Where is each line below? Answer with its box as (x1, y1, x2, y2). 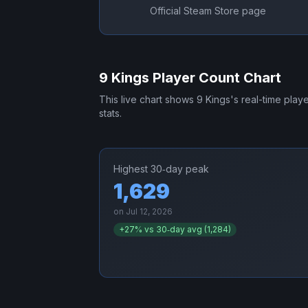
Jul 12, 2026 (126, 206, 173, 217)
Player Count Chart (149, 69, 281, 87)
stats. (99, 107, 122, 120)
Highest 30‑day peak (113, 163, 209, 175)
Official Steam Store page (149, 5, 266, 17)
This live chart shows (99, 93, 197, 106)
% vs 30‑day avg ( (135, 224, 207, 235)
